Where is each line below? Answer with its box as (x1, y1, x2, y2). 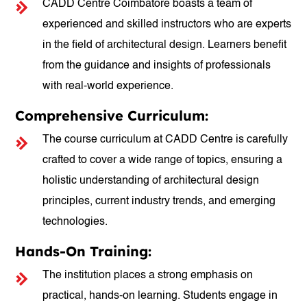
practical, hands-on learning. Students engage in (42, 291, 278, 302)
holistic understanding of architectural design (42, 175, 260, 186)
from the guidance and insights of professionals (42, 60, 271, 71)
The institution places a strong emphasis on (42, 270, 254, 281)
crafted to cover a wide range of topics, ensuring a (42, 155, 283, 166)
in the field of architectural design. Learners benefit (42, 40, 287, 51)
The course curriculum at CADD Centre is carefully (42, 134, 288, 145)
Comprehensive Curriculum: (15, 107, 209, 124)
